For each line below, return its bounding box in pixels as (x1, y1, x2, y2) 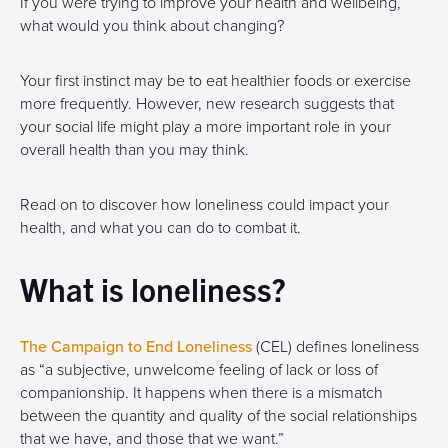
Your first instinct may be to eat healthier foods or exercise (20, 71, 411, 91)
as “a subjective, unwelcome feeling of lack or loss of (20, 360, 378, 380)
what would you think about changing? (20, 16, 284, 36)
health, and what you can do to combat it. (20, 218, 301, 238)
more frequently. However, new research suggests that (20, 94, 394, 114)
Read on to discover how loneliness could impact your (20, 195, 389, 215)
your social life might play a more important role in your (20, 117, 391, 137)
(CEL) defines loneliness (252, 337, 419, 357)
